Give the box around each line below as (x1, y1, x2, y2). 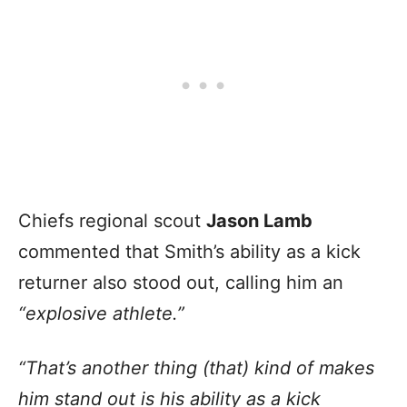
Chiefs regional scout (18, 209, 206, 232)
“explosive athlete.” (18, 302, 190, 324)
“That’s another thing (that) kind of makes (18, 356, 374, 379)
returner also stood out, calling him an (18, 271, 343, 293)
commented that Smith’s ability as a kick (18, 240, 361, 263)
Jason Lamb (206, 209, 313, 232)
